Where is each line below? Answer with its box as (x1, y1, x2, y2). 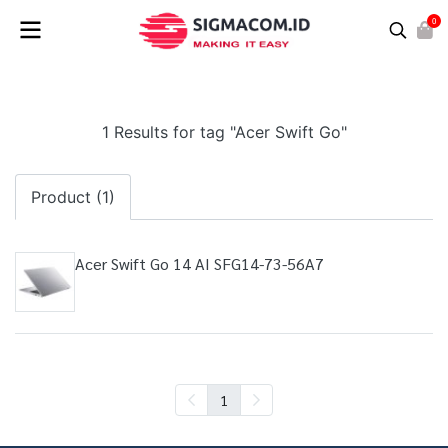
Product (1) (31, 187, 115, 207)
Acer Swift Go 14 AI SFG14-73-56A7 (75, 253, 324, 274)
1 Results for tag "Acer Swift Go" (101, 122, 347, 142)
